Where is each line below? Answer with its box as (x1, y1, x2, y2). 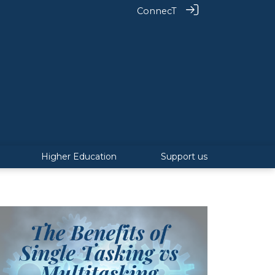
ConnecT (137, 6, 177, 17)
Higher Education (41, 151, 117, 162)
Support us (161, 151, 207, 162)
